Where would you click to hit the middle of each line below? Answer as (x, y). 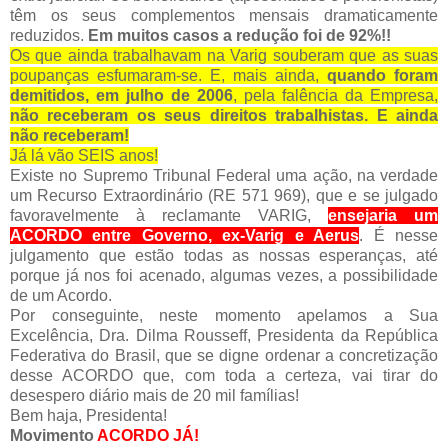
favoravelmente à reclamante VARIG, (169, 215)
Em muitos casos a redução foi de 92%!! (239, 35)
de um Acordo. (61, 295)
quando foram (382, 75)
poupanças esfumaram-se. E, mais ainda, (168, 75)
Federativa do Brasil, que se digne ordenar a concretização (224, 355)
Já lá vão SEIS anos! (84, 155)
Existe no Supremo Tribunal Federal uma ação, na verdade (224, 175)
